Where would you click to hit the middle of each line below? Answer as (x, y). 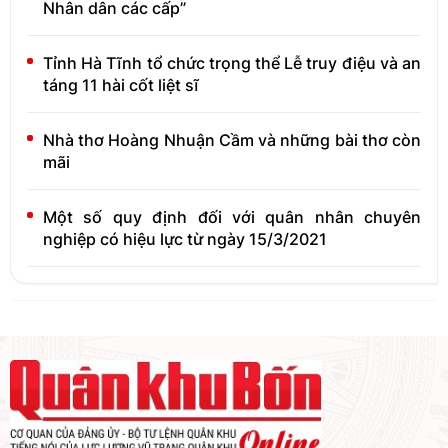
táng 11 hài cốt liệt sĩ (121, 84)
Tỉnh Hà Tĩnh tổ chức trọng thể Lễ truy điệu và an (232, 62)
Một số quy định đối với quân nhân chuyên (232, 216)
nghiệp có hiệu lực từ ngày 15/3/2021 (185, 238)
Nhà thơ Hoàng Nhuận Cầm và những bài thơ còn (232, 139)
